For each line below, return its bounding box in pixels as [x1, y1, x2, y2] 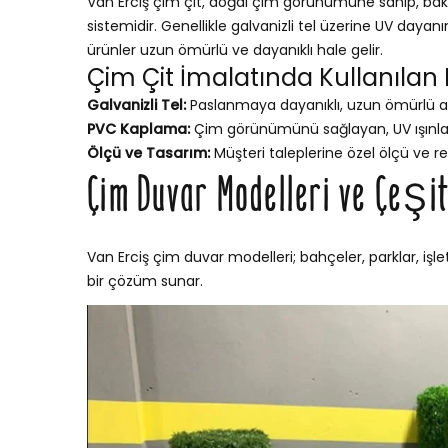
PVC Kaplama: [87, 119, 190, 140]
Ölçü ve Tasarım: [87, 143, 210, 164]
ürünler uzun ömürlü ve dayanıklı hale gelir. [87, 40, 383, 61]
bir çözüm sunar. [87, 271, 203, 292]
